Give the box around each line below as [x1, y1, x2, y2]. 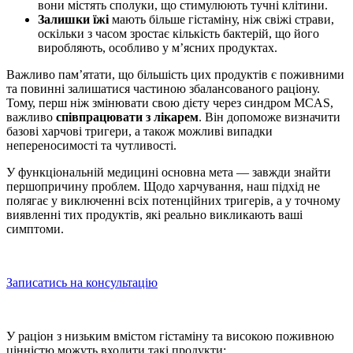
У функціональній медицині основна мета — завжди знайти [6, 165, 331, 180]
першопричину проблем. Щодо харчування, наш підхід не [6, 180, 320, 194]
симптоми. [6, 222, 64, 236]
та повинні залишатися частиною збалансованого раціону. [6, 82, 320, 96]
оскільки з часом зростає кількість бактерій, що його [38, 27, 319, 41]
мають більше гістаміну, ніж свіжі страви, [109, 13, 334, 27]
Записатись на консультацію [6, 276, 158, 290]
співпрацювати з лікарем [56, 110, 199, 124]
